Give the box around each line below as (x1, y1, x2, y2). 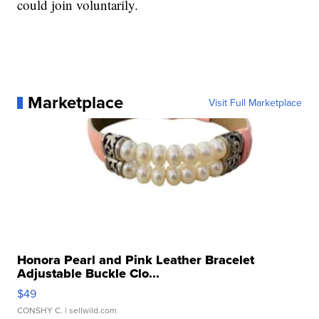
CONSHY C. (17, 304, 63, 317)
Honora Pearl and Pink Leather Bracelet (17, 251, 255, 270)
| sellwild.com (63, 304, 117, 317)
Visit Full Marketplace (208, 95, 302, 110)
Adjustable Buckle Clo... (17, 264, 160, 283)
